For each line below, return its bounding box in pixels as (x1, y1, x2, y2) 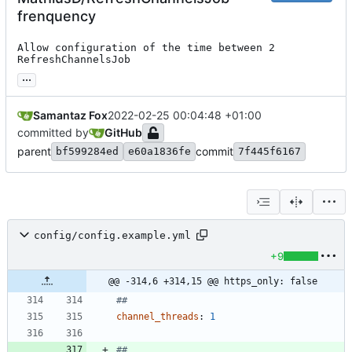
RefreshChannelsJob (17, 53, 130, 66)
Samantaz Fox (33, 108, 108, 123)
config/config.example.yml (34, 229, 191, 241)
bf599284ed (56, 145, 119, 158)
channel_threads (116, 311, 199, 323)
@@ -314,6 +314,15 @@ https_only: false (108, 276, 317, 288)
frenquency (17, 8, 96, 25)
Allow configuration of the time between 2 (17, 42, 275, 54)
